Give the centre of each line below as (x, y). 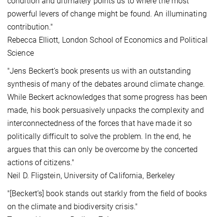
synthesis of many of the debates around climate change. (106, 84)
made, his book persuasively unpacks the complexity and (106, 110)
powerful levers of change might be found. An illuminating (107, 14)
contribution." (30, 27)
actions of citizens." (41, 163)
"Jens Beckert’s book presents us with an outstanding (99, 71)
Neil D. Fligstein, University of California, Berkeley (91, 176)
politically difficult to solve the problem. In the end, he (99, 137)
